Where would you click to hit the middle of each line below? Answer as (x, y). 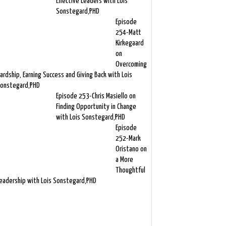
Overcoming (131, 64)
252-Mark (128, 138)
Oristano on (131, 149)
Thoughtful (130, 170)
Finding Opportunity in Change (96, 107)
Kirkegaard (129, 43)
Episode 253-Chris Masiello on (96, 96)
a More (124, 160)
